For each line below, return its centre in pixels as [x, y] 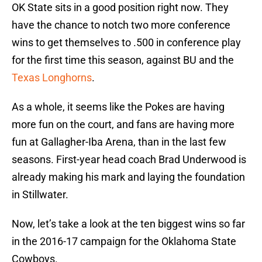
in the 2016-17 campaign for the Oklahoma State [124, 242]
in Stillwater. [40, 195]
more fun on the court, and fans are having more [123, 125]
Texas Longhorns [52, 78]
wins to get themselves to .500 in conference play [126, 43]
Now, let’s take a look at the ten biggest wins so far [128, 224]
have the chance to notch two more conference [121, 25]
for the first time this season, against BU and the [123, 60]
